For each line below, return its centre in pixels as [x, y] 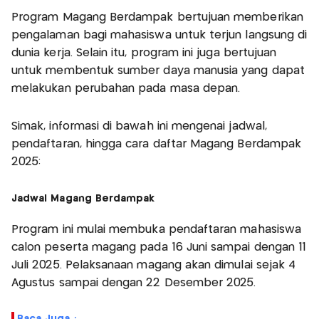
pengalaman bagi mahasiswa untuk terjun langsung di [159, 35]
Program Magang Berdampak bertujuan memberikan [157, 17]
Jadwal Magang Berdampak [83, 198]
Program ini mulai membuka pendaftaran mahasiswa [157, 229]
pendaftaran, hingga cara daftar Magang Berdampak [157, 144]
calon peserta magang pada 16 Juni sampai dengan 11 [159, 247]
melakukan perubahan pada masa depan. [126, 88]
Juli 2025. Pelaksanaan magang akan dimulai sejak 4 [154, 265]
